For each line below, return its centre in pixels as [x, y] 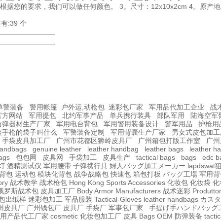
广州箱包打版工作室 [169, 141]
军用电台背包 [77, 124]
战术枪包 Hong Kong [72, 183]
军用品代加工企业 [177, 107]
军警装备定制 [84, 132]
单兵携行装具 [130, 116]
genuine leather [57, 149]
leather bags [164, 149]
